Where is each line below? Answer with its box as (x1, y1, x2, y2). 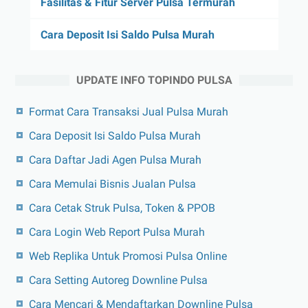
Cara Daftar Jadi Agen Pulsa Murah (29, 153, 201, 166)
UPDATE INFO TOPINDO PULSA (76, 73, 232, 87)
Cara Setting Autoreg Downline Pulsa (29, 273, 208, 287)
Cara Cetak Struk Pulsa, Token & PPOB (29, 201, 215, 214)
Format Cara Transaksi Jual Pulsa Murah (29, 104, 228, 118)
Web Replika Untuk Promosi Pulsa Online (29, 249, 227, 263)
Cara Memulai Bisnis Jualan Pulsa (29, 177, 196, 190)
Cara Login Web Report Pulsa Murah (29, 225, 205, 239)
